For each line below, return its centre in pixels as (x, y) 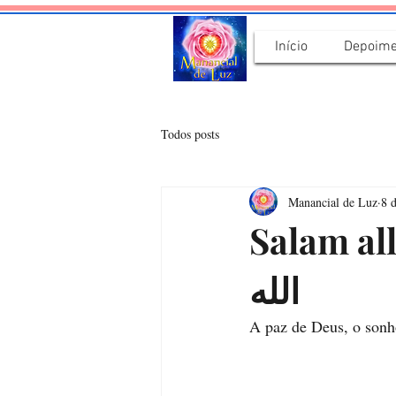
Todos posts (190, 133)
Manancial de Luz (333, 202)
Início (291, 47)
